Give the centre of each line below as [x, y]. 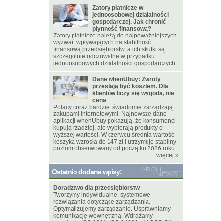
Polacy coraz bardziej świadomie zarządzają [113, 107]
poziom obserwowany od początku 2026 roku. [115, 148]
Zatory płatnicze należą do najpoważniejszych [115, 36]
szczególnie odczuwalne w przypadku [104, 56]
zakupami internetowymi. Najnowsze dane [110, 114]
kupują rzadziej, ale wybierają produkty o [108, 128]
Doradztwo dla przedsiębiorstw [96, 188]
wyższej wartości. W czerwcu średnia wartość [114, 135]
